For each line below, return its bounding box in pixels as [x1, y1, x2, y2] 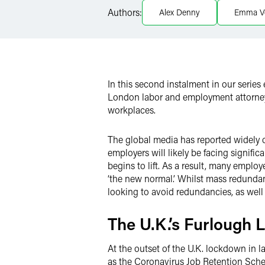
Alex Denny [159, 7, 200, 18]
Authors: [108, 6, 142, 18]
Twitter [135, 27, 160, 38]
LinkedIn [135, 4, 167, 15]
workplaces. [108, 104, 156, 116]
